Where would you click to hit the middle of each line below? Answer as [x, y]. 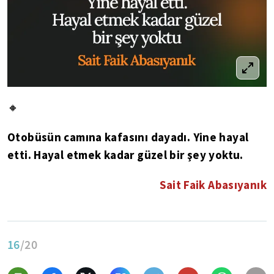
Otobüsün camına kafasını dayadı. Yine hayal [128, 137]
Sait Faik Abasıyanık [213, 185]
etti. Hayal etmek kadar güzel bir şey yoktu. [125, 155]
